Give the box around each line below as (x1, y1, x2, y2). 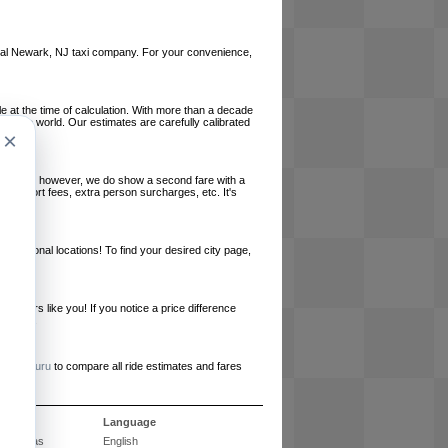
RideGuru (4, 359, 51, 372)
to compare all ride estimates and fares (51, 359, 242, 372)
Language (102, 415, 156, 428)
